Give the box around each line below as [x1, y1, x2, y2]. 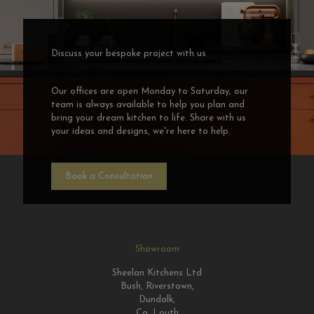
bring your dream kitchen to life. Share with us [51, 113, 246, 123]
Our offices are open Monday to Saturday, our [51, 86, 248, 96]
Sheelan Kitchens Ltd [112, 268, 202, 278]
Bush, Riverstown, [120, 282, 194, 291]
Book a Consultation [65, 171, 153, 181]
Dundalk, [139, 295, 175, 304]
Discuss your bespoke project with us [51, 48, 206, 58]
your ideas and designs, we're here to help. [51, 126, 231, 136]
